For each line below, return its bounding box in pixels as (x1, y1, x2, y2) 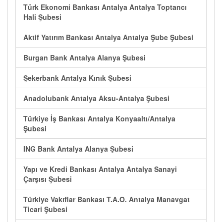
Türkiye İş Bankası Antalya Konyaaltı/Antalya (23, 113, 175, 123)
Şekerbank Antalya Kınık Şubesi (23, 73, 131, 83)
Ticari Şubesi (23, 204, 67, 214)
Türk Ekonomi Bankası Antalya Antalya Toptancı (23, 2, 187, 12)
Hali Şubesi (23, 12, 61, 22)
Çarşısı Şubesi (23, 174, 72, 184)
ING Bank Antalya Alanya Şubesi (23, 144, 133, 154)
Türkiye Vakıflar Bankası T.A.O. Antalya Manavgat (23, 194, 190, 204)
